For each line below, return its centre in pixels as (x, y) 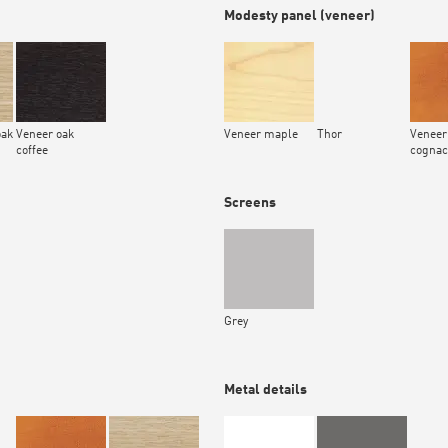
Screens (250, 203)
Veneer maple (261, 135)
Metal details (265, 390)
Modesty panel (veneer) (299, 16)
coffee (32, 151)
